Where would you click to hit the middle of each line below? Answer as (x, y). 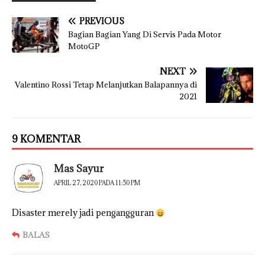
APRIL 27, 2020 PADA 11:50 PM (97, 183)
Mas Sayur (79, 169)
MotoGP (84, 46)
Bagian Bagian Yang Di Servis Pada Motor (145, 35)
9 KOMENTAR (46, 139)
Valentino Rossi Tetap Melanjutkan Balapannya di (106, 85)
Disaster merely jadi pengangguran (84, 213)
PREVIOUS (102, 21)
